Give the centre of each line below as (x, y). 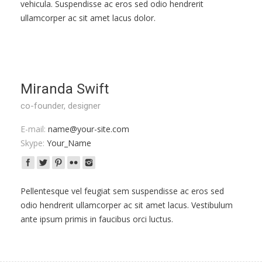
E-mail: (33, 129)
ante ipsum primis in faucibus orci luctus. (97, 219)
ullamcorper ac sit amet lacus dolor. (88, 18)
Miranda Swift (65, 89)
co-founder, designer (61, 106)
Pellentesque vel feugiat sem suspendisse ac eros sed (122, 191)
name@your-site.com (87, 129)
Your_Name (68, 143)
